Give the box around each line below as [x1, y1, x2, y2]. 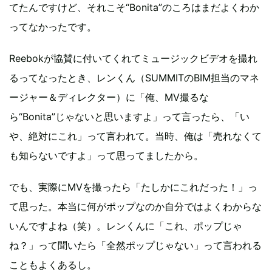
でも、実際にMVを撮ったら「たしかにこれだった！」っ [9, 181, 257, 193]
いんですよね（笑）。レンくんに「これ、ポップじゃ [9, 220, 242, 232]
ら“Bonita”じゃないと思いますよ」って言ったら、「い [9, 110, 250, 123]
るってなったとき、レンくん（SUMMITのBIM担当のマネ [9, 72, 259, 84]
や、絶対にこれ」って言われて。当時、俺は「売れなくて [9, 130, 262, 142]
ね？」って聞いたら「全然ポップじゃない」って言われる [9, 239, 262, 251]
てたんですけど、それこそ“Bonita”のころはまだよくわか [9, 1, 259, 13]
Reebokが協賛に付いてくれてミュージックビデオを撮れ [9, 52, 257, 64]
